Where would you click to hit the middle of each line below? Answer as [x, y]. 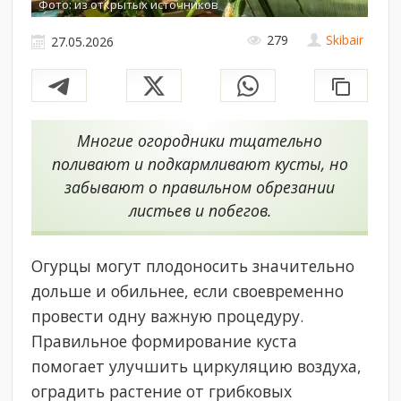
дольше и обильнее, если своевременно [188, 291]
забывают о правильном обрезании [200, 188]
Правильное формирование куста [165, 341]
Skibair [345, 40]
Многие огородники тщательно [200, 141]
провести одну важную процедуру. [168, 316]
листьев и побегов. [200, 211]
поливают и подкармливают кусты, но [200, 164]
